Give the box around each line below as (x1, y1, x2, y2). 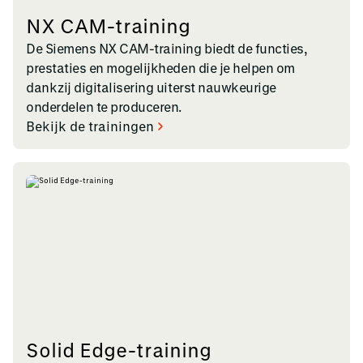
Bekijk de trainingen (26, 117, 154, 134)
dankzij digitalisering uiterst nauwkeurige (26, 79, 276, 95)
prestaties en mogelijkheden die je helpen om (26, 59, 295, 75)
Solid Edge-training (26, 338, 211, 361)
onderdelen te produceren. (26, 98, 182, 114)
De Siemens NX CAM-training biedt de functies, (26, 40, 308, 56)
